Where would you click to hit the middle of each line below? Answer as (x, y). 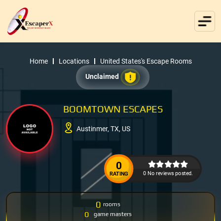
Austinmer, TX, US (104, 129)
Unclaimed (103, 76)
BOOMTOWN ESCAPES (113, 109)
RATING (119, 174)
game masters (113, 214)
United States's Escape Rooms (146, 61)
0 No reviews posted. (168, 173)
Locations (74, 61)
